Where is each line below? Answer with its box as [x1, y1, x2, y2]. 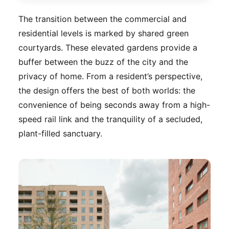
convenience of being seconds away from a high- [18, 99, 210, 110]
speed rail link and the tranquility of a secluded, [18, 113, 202, 124]
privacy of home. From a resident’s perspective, [18, 71, 202, 81]
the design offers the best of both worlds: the [18, 85, 195, 96]
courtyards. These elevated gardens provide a [18, 42, 197, 53]
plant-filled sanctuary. [18, 128, 102, 139]
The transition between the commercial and [18, 13, 187, 24]
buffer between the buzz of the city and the [18, 56, 188, 67]
